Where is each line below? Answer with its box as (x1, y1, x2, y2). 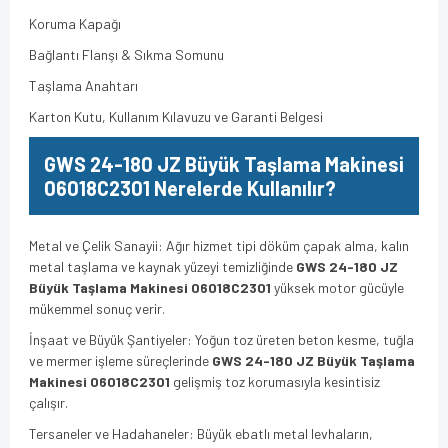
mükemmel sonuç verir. (29, 299, 165, 317)
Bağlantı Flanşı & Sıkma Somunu (29, 45, 224, 63)
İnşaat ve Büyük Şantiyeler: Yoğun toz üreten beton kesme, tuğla (29, 330, 414, 348)
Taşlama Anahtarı (29, 76, 138, 94)
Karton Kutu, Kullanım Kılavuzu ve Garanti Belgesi (29, 107, 323, 125)
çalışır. (29, 393, 68, 411)
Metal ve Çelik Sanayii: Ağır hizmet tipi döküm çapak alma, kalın (29, 236, 409, 254)
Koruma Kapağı (29, 14, 121, 32)
